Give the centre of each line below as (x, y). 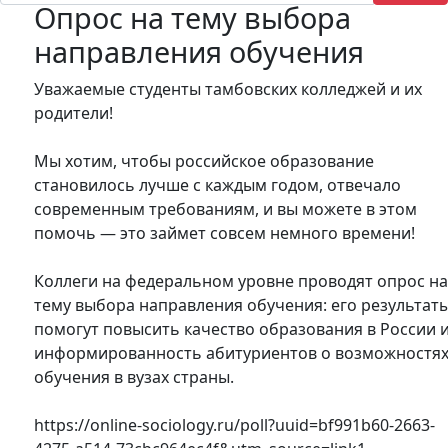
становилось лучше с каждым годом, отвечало (218, 184)
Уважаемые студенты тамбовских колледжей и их (228, 88)
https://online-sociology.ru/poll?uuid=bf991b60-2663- (235, 424)
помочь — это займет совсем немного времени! (225, 232)
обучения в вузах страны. (134, 376)
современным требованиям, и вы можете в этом (226, 208)
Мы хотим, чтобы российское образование (204, 160)
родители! (74, 112)
